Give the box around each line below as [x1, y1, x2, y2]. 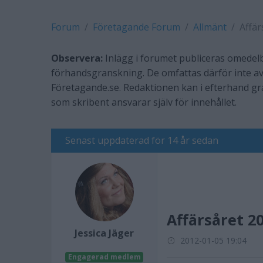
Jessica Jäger [75, 227, 134, 240]
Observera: [51, 52, 103, 65]
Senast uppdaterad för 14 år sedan [65, 134, 218, 147]
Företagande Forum [93, 21, 180, 33]
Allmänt [193, 21, 227, 33]
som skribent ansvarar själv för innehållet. [51, 96, 237, 109]
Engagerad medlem [68, 252, 141, 262]
